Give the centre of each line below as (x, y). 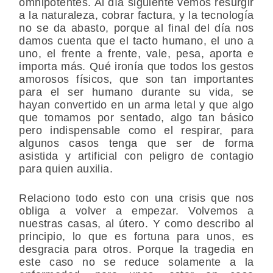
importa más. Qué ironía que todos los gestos (136, 66)
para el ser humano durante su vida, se (136, 92)
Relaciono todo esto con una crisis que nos (136, 198)
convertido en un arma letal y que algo (154, 105)
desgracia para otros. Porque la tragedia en (136, 249)
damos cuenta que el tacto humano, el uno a (136, 41)
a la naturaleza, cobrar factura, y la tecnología (136, 15)
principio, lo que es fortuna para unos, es (136, 236)
